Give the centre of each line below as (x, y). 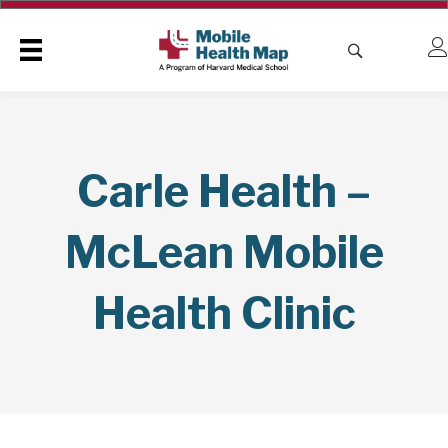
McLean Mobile (224, 252)
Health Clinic (224, 313)
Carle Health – (224, 191)
